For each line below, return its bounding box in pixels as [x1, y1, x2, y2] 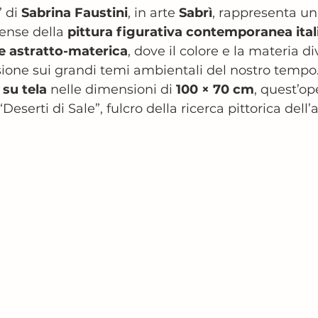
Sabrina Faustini [21, 5, 128, 21]
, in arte [128, 5, 179, 21]
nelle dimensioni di [47, 82, 176, 97]
